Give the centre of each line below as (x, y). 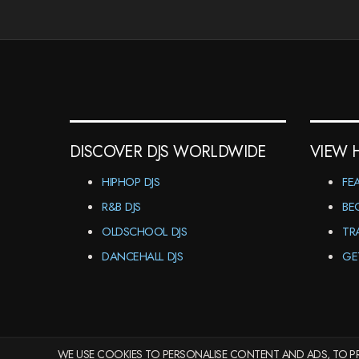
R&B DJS (121, 207)
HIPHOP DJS (131, 182)
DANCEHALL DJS (143, 256)
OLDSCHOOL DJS (145, 232)
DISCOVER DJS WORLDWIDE (168, 152)
